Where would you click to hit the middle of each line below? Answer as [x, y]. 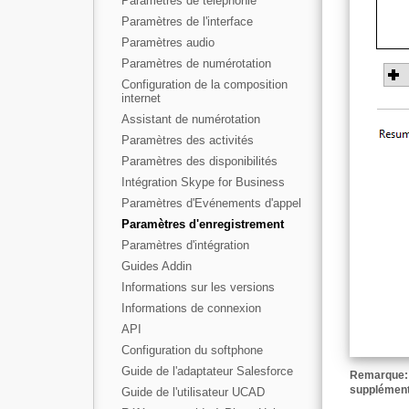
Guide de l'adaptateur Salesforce [207, 371]
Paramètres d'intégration [185, 245]
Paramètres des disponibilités [199, 161]
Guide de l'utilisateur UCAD [193, 392]
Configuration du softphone [192, 350]
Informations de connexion [191, 308]
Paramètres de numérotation [196, 63]
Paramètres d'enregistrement [203, 224]
